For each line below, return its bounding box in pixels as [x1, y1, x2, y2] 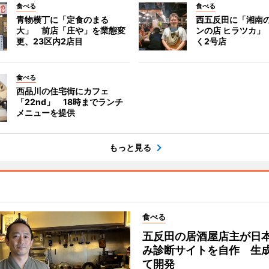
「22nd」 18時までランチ [16, 97, 123, 107]
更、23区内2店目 [16, 36, 83, 46]
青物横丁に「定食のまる [16, 14, 109, 25]
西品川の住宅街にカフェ [16, 86, 109, 96]
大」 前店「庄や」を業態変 [16, 25, 125, 35]
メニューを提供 [16, 107, 75, 118]
